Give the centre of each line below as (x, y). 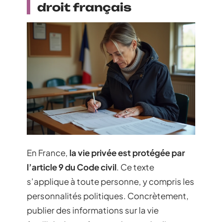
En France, (48, 153)
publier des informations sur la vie (93, 210)
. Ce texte (135, 167)
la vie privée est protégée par (127, 153)
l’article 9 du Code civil (72, 167)
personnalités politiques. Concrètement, (108, 196)
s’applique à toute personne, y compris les (111, 182)
